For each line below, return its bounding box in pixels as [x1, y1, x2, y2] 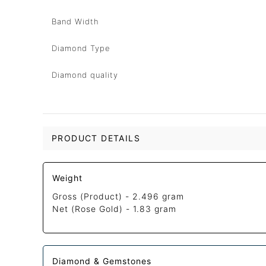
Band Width [52, 17, 99, 26]
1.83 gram [133, 204, 177, 214]
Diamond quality [52, 70, 118, 80]
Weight [52, 173, 83, 183]
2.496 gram [132, 191, 185, 202]
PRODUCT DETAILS [52, 133, 140, 143]
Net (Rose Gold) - [52, 204, 134, 214]
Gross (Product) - [52, 191, 133, 202]
